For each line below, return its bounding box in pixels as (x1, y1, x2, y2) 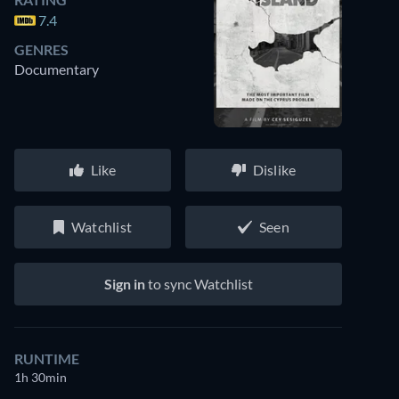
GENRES (14, 41, 69, 58)
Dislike (252, 161, 297, 178)
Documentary (14, 61, 99, 77)
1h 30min (14, 370, 67, 385)
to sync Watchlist (144, 275, 253, 292)
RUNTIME (14, 350, 79, 367)
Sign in (103, 275, 145, 292)
